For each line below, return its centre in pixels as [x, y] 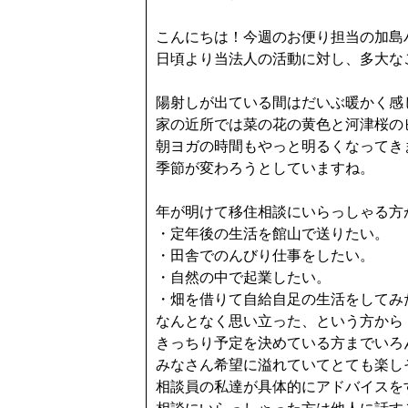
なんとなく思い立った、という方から [280, 321]
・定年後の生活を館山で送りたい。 [272, 234]
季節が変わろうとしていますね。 [265, 168]
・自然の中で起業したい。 [243, 277]
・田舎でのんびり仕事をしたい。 [265, 255]
